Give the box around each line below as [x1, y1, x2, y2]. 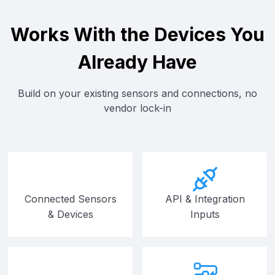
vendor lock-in [104, 101, 171, 114]
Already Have [78, 50, 197, 73]
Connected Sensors [24, 192, 117, 205]
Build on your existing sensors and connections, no [18, 87, 257, 99]
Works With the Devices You [10, 23, 265, 45]
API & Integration [165, 192, 245, 205]
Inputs [190, 207, 220, 220]
